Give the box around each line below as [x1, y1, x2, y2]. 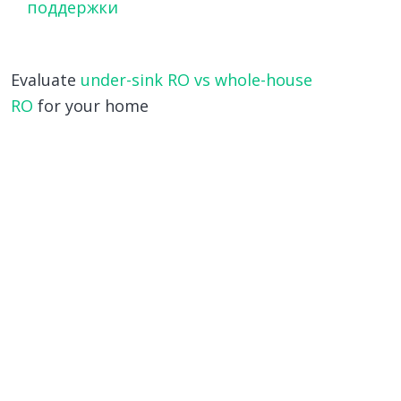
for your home [32, 95, 149, 116]
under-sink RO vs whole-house [80, 69, 312, 90]
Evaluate [10, 69, 81, 90]
